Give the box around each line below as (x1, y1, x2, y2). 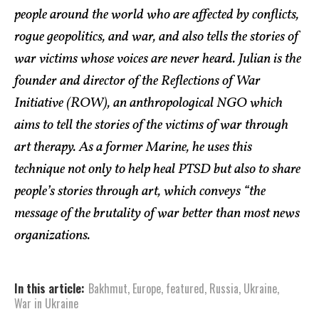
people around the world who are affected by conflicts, (14, 5, 299, 25)
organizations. (14, 226, 90, 246)
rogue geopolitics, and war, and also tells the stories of (14, 27, 298, 47)
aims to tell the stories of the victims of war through (14, 115, 288, 135)
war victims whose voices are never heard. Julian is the (14, 49, 301, 69)
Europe (132, 280, 161, 297)
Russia (209, 280, 239, 297)
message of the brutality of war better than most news (14, 204, 300, 224)
